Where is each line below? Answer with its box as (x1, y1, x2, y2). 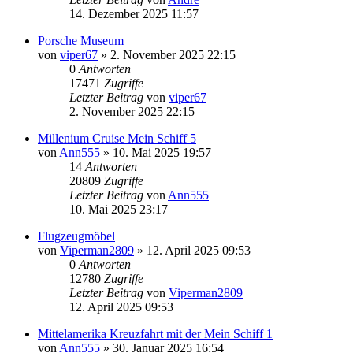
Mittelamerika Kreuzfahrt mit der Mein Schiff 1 (38, 326, 273, 340)
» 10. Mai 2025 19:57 (100, 145, 211, 159)
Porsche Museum (38, 33, 124, 47)
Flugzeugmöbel (38, 229, 115, 243)
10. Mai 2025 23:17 (69, 202, 168, 216)
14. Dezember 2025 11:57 (69, 6, 199, 20)
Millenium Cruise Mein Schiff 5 (38, 131, 196, 145)
